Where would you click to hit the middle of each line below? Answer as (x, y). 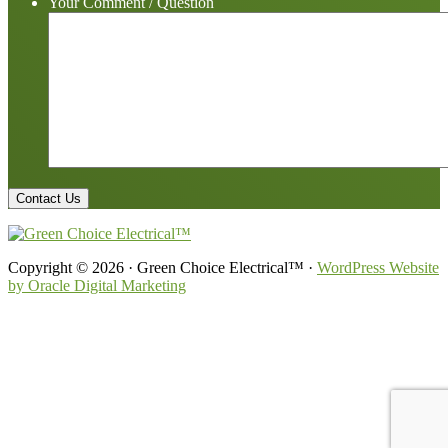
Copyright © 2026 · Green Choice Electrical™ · (162, 267)
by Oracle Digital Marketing (97, 285)
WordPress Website (378, 267)
